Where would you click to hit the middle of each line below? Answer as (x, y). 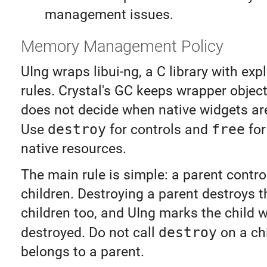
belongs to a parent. (82, 252)
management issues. (109, 15)
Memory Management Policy (122, 46)
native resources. (73, 149)
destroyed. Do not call (89, 233)
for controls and (159, 130)
